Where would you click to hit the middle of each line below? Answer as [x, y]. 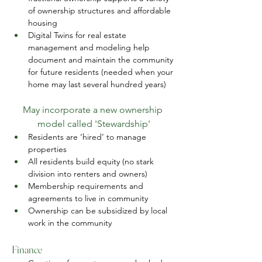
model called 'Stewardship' [94, 124]
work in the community [70, 223]
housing [43, 23]
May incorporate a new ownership [94, 110]
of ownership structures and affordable [101, 11]
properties [47, 149]
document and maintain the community [102, 60]
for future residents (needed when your [102, 72]
